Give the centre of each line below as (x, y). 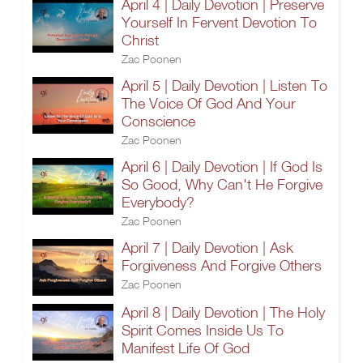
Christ (140, 40)
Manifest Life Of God (186, 348)
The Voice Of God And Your (209, 103)
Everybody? (158, 202)
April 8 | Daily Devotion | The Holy (223, 312)
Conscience (158, 121)
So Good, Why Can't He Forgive (222, 184)
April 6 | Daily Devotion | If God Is (222, 167)
